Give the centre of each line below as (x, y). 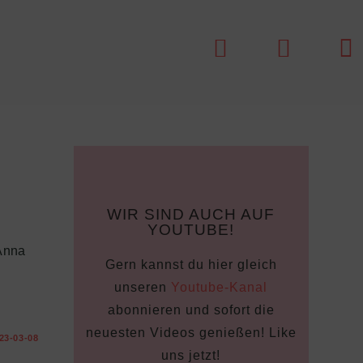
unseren (143, 287)
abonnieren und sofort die (191, 310)
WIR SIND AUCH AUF (191, 214)
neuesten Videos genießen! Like (191, 333)
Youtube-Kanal (220, 287)
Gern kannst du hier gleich (191, 265)
